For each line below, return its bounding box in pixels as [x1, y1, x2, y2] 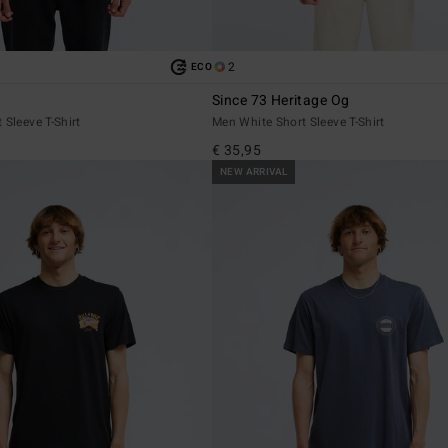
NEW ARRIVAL [220, 165, 288, 180]
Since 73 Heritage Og [212, 90, 350, 112]
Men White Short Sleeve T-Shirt [212, 113, 385, 132]
